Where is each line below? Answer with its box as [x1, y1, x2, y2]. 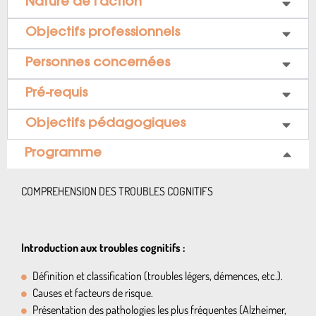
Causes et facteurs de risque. [32, 286, 153, 300]
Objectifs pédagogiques [25, 118, 186, 130]
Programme [25, 147, 102, 160]
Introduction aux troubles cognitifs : [21, 241, 185, 255]
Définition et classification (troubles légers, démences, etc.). [32, 269, 283, 283]
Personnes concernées [25, 57, 170, 70]
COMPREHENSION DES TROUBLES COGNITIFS [21, 184, 213, 198]
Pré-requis [25, 87, 87, 100]
